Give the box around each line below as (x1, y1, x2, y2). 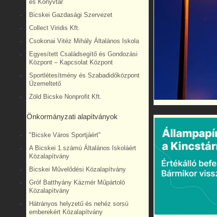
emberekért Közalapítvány (29, 208, 103, 216)
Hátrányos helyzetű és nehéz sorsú (29, 200, 128, 207)
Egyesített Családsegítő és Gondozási (29, 50, 138, 58)
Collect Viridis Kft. (29, 24, 80, 31)
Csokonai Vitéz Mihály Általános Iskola (29, 37, 139, 45)
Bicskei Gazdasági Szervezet (29, 11, 112, 18)
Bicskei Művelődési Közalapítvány (29, 166, 126, 173)
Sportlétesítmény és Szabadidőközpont (29, 72, 139, 79)
